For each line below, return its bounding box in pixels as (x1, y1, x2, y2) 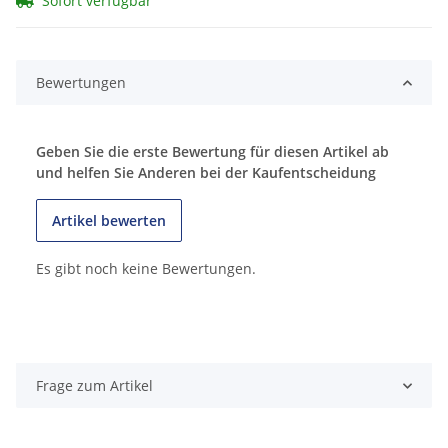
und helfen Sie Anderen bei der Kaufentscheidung (36, 163, 376, 183)
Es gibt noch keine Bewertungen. (36, 259, 256, 279)
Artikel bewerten (52, 211, 166, 231)
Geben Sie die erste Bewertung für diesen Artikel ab (36, 142, 389, 162)
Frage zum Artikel (36, 376, 153, 396)
